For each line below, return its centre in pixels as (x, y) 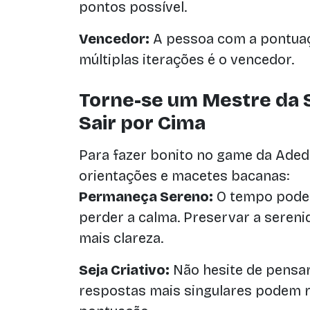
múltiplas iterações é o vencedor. (186, 60)
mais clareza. (121, 238)
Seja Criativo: (124, 270)
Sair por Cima (142, 123)
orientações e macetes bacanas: (184, 176)
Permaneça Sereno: (146, 197)
